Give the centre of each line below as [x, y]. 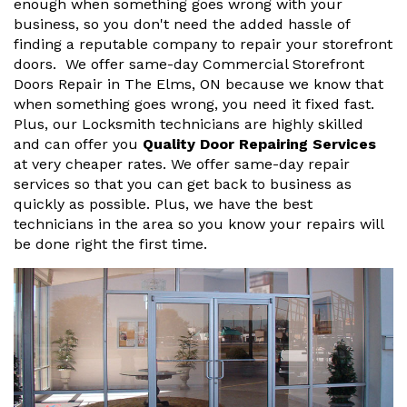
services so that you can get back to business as [183, 184]
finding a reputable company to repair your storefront [203, 45]
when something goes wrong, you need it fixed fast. [194, 104]
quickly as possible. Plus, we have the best [163, 204]
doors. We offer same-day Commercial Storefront [189, 65]
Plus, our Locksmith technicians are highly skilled [189, 124]
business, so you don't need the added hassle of [182, 25]
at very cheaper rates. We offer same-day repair [182, 164]
